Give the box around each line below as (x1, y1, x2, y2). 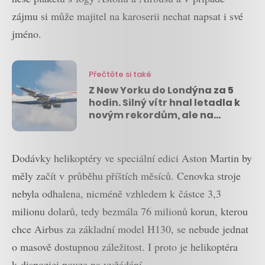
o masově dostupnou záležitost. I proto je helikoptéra (12, 239, 238, 254)
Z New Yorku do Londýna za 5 (89, 83, 234, 98)
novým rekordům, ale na (89, 108, 214, 122)
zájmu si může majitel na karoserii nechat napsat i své (12, 8, 243, 23)
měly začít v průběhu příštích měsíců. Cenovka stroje (12, 168, 241, 183)
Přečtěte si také (89, 69, 151, 80)
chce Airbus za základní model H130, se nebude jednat (12, 221, 248, 236)
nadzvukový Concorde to (89, 121, 218, 135)
